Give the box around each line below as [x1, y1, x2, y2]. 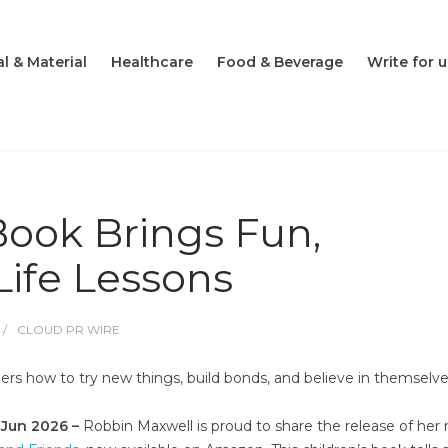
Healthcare [111, 53, 193, 72]
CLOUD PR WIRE [17, 322, 120, 337]
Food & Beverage [217, 53, 343, 72]
